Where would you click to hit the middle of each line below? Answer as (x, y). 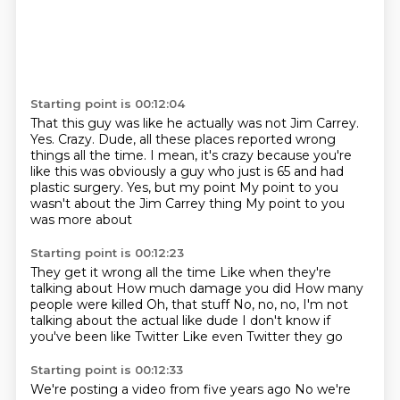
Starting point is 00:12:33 (106, 370)
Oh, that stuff (189, 304)
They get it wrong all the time (125, 272)
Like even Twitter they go (262, 337)
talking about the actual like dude (136, 321)
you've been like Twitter (106, 337)
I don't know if (286, 321)
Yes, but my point (183, 187)
